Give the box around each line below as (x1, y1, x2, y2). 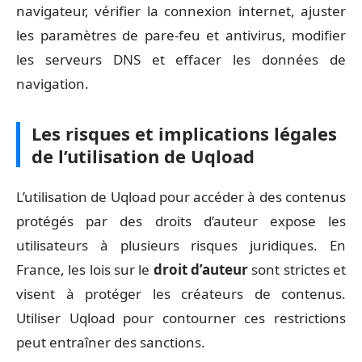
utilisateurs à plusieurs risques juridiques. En (16, 236, 346, 255)
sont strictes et (248, 260, 347, 279)
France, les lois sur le (16, 260, 154, 279)
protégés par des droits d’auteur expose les (16, 212, 346, 230)
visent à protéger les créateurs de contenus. (16, 284, 346, 303)
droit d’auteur (153, 260, 249, 279)
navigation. (16, 74, 89, 93)
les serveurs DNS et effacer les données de (16, 49, 346, 69)
